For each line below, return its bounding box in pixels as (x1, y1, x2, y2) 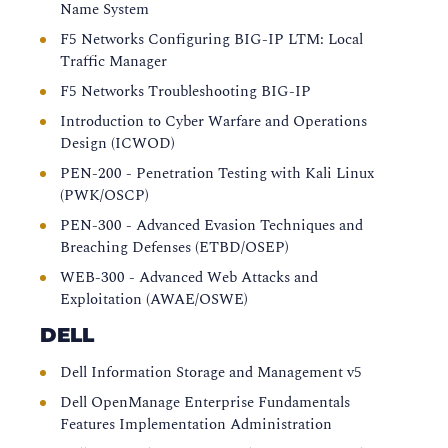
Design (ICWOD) (60, 132, 175, 155)
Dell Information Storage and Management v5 (60, 361, 362, 384)
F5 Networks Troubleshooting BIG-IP (60, 80, 311, 103)
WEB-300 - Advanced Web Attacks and (60, 266, 318, 289)
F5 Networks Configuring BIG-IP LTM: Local (60, 28, 363, 51)
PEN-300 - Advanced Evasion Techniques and (60, 214, 363, 237)
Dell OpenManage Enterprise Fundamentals (60, 391, 350, 414)
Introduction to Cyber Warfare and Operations (60, 110, 367, 133)
